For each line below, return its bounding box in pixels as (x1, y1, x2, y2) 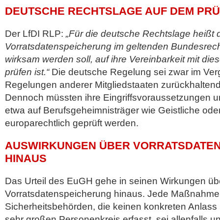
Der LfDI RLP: (5, 28, 66, 39)
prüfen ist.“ (5, 67, 49, 77)
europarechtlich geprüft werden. (5, 118, 138, 128)
